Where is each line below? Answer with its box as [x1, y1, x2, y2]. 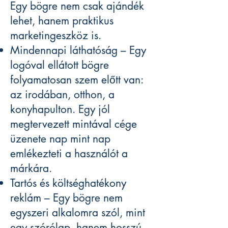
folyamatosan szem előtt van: [10, 73, 143, 87]
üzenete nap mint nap [10, 132, 110, 146]
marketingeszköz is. [10, 28, 101, 43]
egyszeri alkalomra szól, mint [10, 206, 145, 220]
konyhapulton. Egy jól [10, 102, 110, 117]
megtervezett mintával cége [10, 117, 137, 131]
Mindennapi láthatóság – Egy [10, 43, 146, 58]
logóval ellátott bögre [10, 58, 109, 72]
